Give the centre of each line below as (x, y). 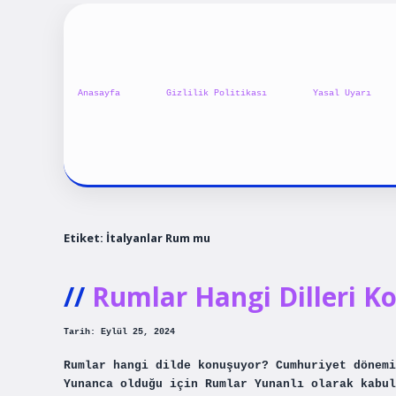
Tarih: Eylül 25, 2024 (119, 332)
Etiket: (85, 237)
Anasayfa (99, 94)
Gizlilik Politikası (217, 94)
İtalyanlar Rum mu (158, 237)
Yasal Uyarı (342, 94)
